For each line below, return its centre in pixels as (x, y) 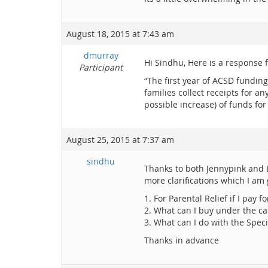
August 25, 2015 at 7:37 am (120, 140)
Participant (101, 67)
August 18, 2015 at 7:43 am (120, 34)
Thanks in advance (182, 240)
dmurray (101, 55)
